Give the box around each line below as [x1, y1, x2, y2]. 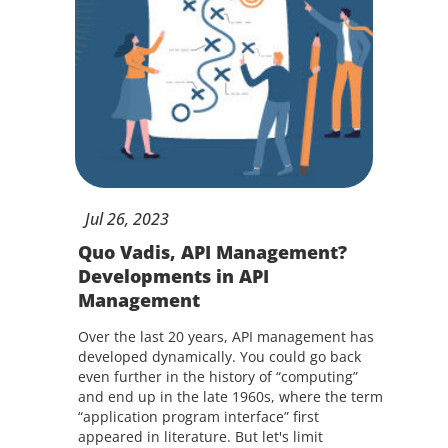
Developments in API [77, 264, 269, 288]
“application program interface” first [77, 407, 319, 426]
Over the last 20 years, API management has [77, 327, 374, 346]
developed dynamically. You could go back [77, 347, 361, 366]
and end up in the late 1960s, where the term [77, 387, 383, 406]
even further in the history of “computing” [77, 367, 358, 386]
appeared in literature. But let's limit [77, 427, 323, 446]
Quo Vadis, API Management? [77, 240, 347, 264]
